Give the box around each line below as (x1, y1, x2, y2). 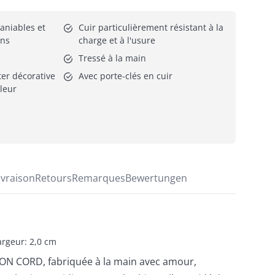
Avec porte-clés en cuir (79, 69, 172, 82)
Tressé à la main (79, 52, 146, 64)
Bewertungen (125, 171, 187, 185)
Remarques (72, 171, 125, 185)
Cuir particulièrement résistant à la (79, 21, 223, 33)
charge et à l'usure (79, 34, 155, 46)
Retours (35, 171, 72, 185)
